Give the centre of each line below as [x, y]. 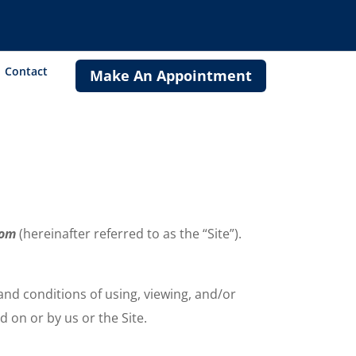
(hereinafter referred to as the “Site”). [131, 234]
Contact [26, 71]
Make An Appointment [170, 76]
